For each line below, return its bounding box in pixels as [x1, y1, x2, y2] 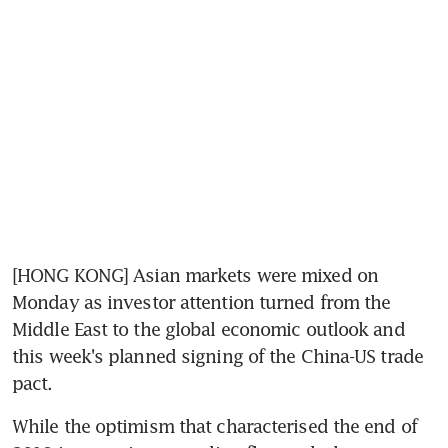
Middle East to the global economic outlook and [12, 317, 405, 340]
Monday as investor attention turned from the [12, 290, 391, 313]
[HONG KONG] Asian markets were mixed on [12, 263, 378, 286]
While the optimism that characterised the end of [12, 414, 417, 437]
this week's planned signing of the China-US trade [12, 344, 423, 367]
